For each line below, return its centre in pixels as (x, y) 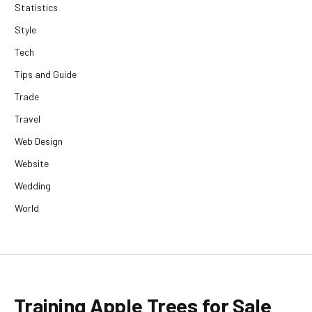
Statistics (36, 8)
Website (32, 164)
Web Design (39, 141)
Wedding (33, 186)
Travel (28, 119)
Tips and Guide (46, 75)
